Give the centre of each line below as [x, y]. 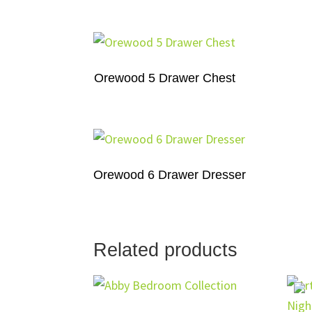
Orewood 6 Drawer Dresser [170, 175]
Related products [166, 250]
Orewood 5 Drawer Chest [164, 78]
